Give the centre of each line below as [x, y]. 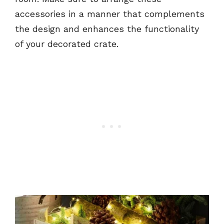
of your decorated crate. [67, 44]
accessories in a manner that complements [110, 14]
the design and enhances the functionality [107, 29]
